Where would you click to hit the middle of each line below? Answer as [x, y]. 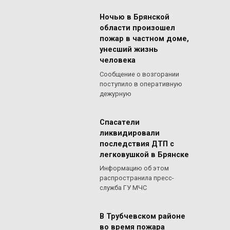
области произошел [137, 28]
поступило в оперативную [141, 84]
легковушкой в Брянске [144, 155]
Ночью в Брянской [135, 17]
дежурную [116, 93]
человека [118, 61]
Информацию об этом [134, 168]
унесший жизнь [129, 50]
